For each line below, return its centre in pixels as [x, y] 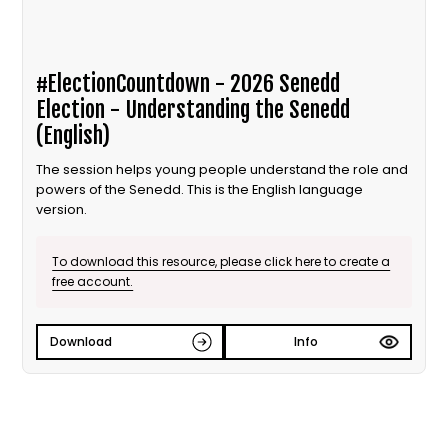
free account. [93, 281]
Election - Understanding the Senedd [193, 109]
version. [62, 209]
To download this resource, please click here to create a [221, 261]
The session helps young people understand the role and [222, 169]
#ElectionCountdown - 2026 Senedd [188, 83]
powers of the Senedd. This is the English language [200, 189]
